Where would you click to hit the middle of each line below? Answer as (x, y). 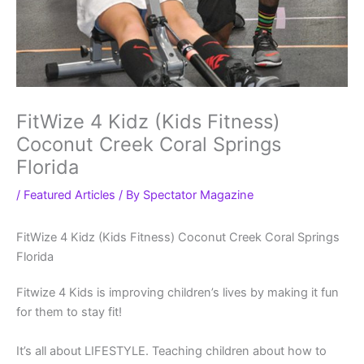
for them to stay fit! (69, 312)
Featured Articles (69, 195)
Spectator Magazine (198, 195)
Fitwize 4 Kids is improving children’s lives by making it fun (178, 293)
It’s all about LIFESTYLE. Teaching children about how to (171, 351)
